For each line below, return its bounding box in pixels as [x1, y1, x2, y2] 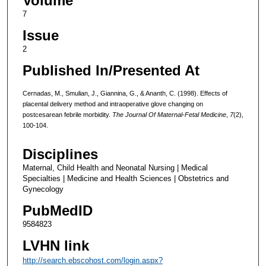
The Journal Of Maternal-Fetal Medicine [112, 110, 226, 118]
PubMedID [22, 202, 93, 219]
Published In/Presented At [22, 62, 199, 78]
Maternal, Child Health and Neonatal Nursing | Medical [22, 163, 208, 173]
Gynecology [22, 185, 64, 194]
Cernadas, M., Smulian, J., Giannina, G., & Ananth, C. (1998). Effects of [22, 89, 227, 97]
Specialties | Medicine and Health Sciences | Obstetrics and [22, 174, 229, 183]
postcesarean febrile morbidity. [22, 110, 112, 118]
